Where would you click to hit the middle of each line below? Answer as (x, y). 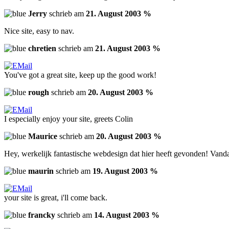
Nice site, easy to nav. (39, 31)
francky (42, 215)
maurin (41, 171)
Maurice (43, 136)
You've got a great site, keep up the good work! (80, 75)
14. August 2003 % (127, 215)
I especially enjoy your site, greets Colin (68, 119)
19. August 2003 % (125, 171)
